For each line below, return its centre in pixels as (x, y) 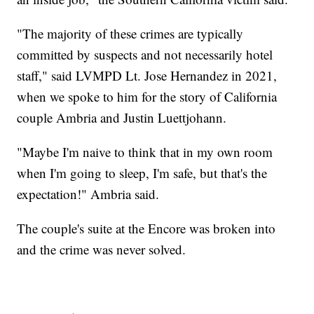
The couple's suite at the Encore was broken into (146, 228)
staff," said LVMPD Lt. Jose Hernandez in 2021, (147, 76)
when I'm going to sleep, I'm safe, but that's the (142, 173)
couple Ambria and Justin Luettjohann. (122, 118)
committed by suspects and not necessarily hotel (145, 55)
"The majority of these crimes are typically (130, 34)
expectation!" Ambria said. (88, 194)
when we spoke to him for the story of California (147, 97)
